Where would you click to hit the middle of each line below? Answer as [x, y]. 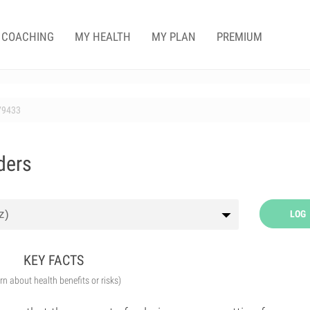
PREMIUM [239, 37]
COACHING [28, 37]
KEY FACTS [54, 260]
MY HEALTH [103, 37]
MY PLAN [174, 37]
